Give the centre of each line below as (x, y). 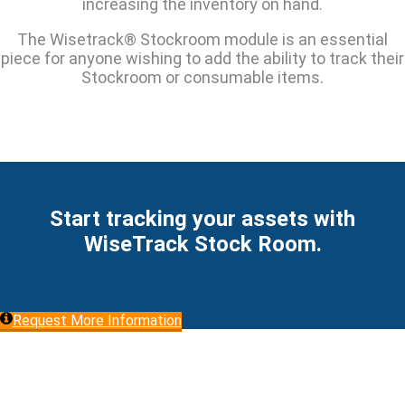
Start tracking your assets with (202, 219)
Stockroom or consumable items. (202, 78)
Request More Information (97, 321)
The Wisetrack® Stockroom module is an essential (202, 40)
